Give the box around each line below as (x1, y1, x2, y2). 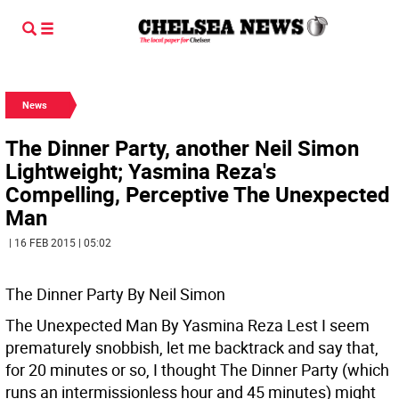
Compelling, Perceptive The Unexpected (5, 180, 390, 208)
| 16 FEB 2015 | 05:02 (9, 235, 111, 249)
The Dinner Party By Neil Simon (5, 283, 225, 305)
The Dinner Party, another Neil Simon (5, 134, 359, 162)
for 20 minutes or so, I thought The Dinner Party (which (5, 359, 389, 380)
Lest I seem (287, 314, 370, 336)
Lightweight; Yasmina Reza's (5, 157, 276, 185)
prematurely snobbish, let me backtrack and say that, (5, 337, 379, 358)
